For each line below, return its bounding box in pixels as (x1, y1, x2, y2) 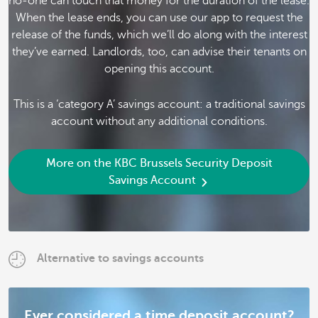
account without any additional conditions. (50, 115, 268, 128)
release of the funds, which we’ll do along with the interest (11, 28, 307, 41)
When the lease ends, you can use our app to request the (15, 11, 303, 24)
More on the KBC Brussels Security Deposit (45, 156, 273, 170)
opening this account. (104, 62, 214, 75)
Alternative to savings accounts (37, 252, 204, 265)
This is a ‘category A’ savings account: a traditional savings (13, 98, 305, 111)
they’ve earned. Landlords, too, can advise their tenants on (11, 45, 307, 58)
